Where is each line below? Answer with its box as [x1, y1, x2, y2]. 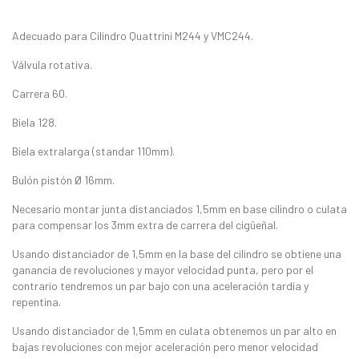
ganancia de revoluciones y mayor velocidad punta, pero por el [12, 263, 313, 277]
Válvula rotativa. [12, 58, 92, 72]
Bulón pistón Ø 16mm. [12, 173, 115, 188]
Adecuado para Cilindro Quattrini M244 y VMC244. [12, 29, 253, 43]
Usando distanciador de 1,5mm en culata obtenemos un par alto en [12, 324, 337, 338]
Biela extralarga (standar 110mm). [12, 144, 175, 159]
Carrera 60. [12, 87, 67, 101]
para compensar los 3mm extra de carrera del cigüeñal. [12, 218, 278, 232]
